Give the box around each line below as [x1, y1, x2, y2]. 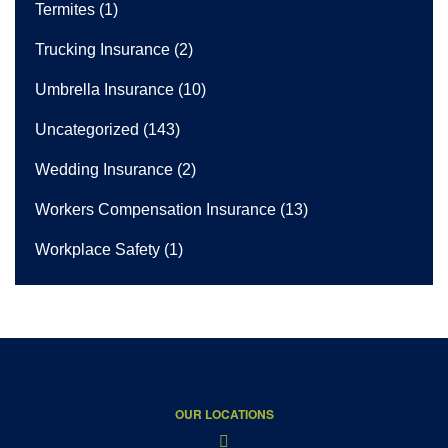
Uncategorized [35, 120, 139, 138]
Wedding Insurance [35, 160, 173, 178]
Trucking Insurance [35, 40, 170, 58]
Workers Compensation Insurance [35, 200, 276, 218]
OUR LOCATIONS [174, 404, 274, 423]
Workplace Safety [35, 240, 160, 258]
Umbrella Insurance [35, 80, 174, 98]
